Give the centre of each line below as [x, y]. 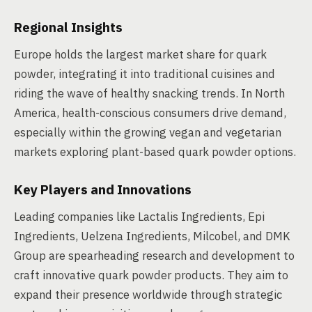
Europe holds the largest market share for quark [140, 54]
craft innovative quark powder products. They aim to [151, 275]
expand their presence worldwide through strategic [148, 295]
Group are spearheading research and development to [154, 256]
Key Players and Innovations [103, 189]
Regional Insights [68, 27]
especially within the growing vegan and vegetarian [148, 132]
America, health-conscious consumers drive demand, [150, 113]
